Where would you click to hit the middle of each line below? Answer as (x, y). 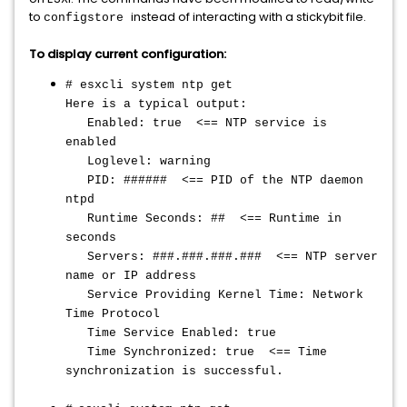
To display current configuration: (128, 54)
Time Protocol (113, 314)
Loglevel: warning (138, 161)
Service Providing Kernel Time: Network (214, 295)
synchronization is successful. (174, 371)
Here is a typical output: (156, 104)
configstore (87, 18)
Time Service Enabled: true (171, 333)
